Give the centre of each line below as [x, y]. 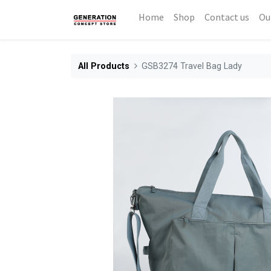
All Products [104, 66]
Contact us [227, 17]
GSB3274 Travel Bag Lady [192, 66]
